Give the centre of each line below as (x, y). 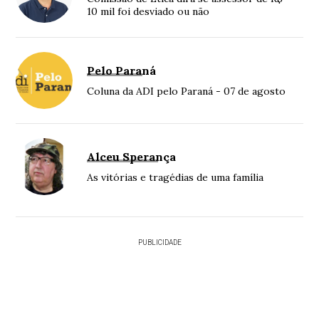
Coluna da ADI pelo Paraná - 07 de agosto (187, 91)
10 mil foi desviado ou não (148, 11)
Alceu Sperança (132, 156)
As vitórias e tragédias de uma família (176, 177)
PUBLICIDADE (159, 242)
